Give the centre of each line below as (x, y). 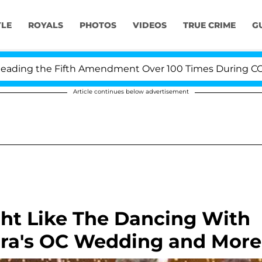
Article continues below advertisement (131, 92)
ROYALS (45, 25)
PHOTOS (98, 25)
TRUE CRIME (209, 25)
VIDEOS (149, 25)
